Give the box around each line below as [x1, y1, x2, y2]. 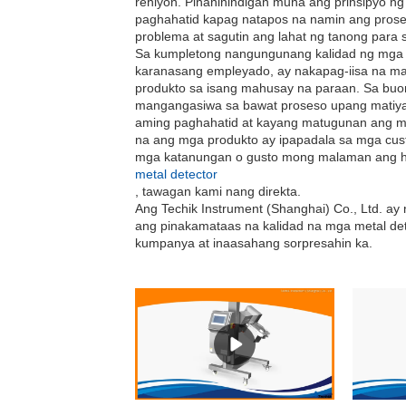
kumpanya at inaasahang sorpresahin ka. [135, 236, 373, 250]
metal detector [135, 167, 218, 181]
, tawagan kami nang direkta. [135, 184, 302, 198]
